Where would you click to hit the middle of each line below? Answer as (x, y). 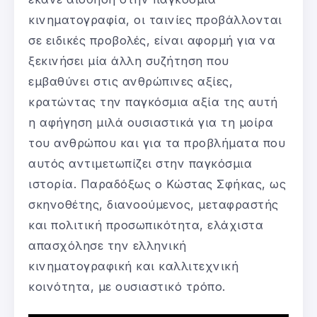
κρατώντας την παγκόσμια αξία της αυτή (153, 102)
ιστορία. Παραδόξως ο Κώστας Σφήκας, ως (157, 184)
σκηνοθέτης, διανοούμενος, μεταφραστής (154, 204)
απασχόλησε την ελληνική (108, 245)
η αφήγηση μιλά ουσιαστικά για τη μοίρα (151, 122)
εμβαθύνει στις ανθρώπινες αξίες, (131, 81)
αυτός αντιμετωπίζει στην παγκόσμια (140, 163)
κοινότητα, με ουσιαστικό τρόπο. (127, 286)
